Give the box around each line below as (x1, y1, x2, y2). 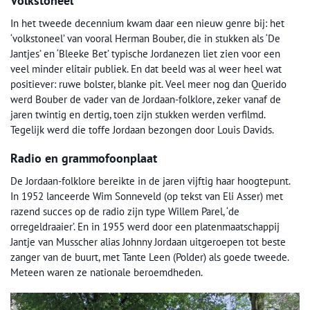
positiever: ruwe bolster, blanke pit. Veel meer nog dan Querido (10, 77, 286, 91)
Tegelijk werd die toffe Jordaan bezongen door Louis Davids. (10, 123, 274, 136)
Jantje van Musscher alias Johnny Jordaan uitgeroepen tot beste (10, 235, 286, 248)
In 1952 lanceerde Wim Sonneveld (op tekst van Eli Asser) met (10, 190, 283, 203)
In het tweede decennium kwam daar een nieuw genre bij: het (10, 17, 284, 30)
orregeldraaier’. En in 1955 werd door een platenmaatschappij (10, 220, 280, 233)
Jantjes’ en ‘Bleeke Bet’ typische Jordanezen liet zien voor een (10, 47, 280, 60)
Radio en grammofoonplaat (10, 150, 157, 166)
